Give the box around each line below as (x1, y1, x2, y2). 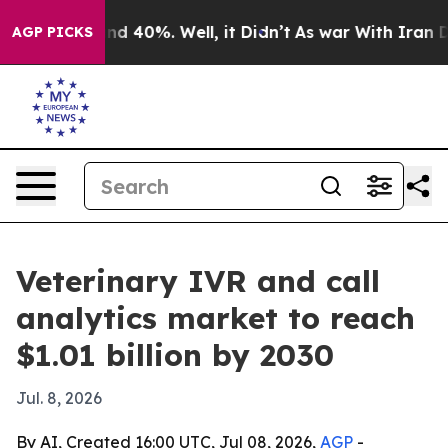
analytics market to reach (16, 299, 415, 337)
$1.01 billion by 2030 (16, 336, 334, 374)
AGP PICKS (12, 23, 93, 41)
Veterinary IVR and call (16, 262, 380, 300)
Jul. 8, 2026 (16, 388, 102, 408)
